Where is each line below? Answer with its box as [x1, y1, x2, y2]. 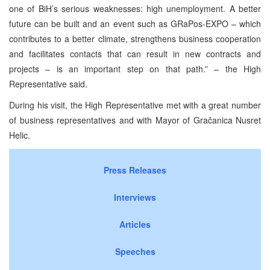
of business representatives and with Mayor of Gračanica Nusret [9, 114, 261, 127]
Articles [119, 218, 151, 231]
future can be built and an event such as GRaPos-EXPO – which [9, 17, 261, 30]
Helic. [9, 129, 30, 142]
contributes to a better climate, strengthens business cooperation [9, 33, 261, 45]
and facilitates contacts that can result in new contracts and [9, 48, 261, 60]
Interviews [114, 191, 156, 204]
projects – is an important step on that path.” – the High [9, 63, 261, 75]
